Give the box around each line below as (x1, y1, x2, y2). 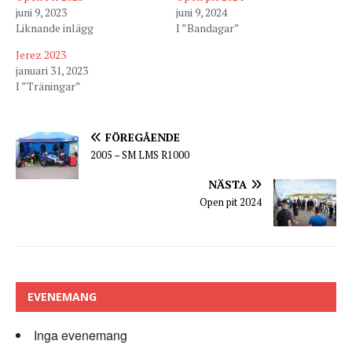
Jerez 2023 (16, 46, 66, 62)
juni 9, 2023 (16, 4, 67, 20)
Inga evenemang (34, 325, 127, 344)
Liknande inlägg (16, 20, 93, 35)
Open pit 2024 (200, 194, 262, 209)
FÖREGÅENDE (105, 129, 180, 145)
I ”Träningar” (16, 78, 81, 93)
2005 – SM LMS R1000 (90, 147, 189, 162)
